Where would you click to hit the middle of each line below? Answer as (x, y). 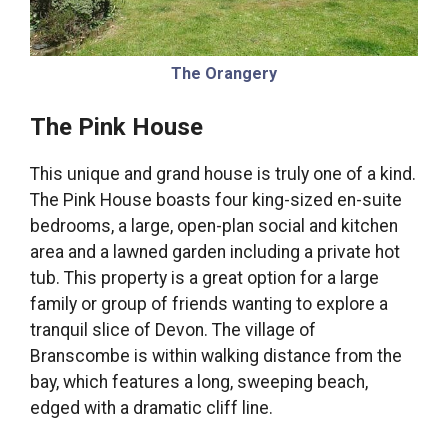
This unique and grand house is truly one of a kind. (223, 174)
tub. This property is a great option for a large (204, 278)
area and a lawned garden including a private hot (215, 252)
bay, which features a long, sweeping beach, (199, 382)
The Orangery (224, 73)
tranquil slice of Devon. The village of (173, 330)
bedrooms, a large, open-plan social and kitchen (214, 226)
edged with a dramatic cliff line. (151, 408)
